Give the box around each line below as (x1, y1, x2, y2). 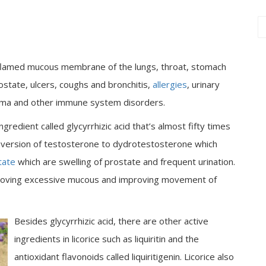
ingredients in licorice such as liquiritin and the (14, 233, 199, 245)
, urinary (187, 78, 220, 90)
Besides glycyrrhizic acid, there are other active (14, 215, 208, 227)
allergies (153, 78, 187, 90)
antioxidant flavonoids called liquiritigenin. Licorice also (14, 251, 234, 262)
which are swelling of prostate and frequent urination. (15, 156, 235, 167)
